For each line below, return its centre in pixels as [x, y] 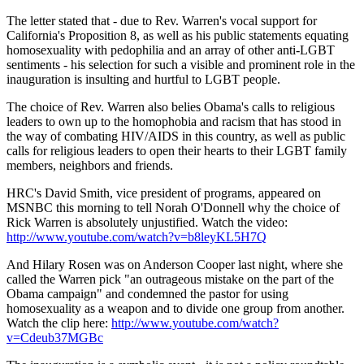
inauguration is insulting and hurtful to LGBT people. [143, 79]
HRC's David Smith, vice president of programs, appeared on [164, 193]
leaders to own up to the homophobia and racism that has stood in [174, 121]
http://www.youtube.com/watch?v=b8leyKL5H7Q [136, 236]
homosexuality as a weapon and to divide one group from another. [175, 308]
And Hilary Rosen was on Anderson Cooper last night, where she [175, 264]
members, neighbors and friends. [90, 165]
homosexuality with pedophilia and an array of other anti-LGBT [171, 50]
